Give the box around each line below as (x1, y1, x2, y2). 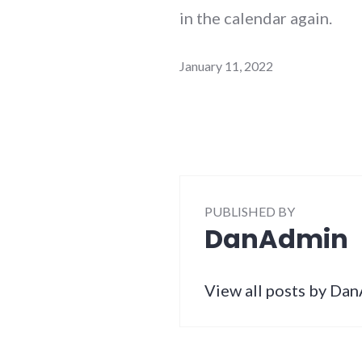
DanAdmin (204, 221, 348, 257)
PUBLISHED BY (204, 204, 295, 220)
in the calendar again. (179, 8, 332, 27)
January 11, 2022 (179, 57, 273, 74)
